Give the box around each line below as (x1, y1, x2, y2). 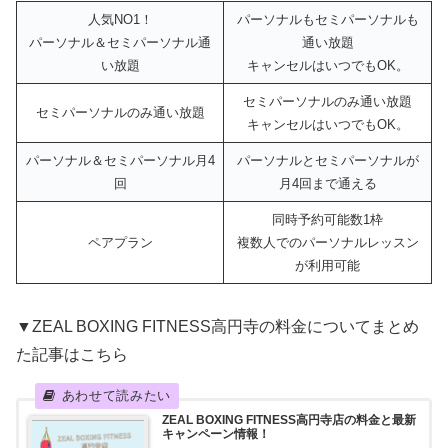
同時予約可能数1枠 (272, 212, 383, 228)
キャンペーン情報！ (161, 427, 270, 442)
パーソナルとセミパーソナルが (236, 153, 419, 169)
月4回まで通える (278, 176, 377, 192)
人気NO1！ (87, 12, 153, 28)
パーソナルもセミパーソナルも (236, 12, 419, 28)
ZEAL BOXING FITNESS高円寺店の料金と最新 (161, 413, 416, 428)
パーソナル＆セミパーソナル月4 (25, 153, 215, 169)
